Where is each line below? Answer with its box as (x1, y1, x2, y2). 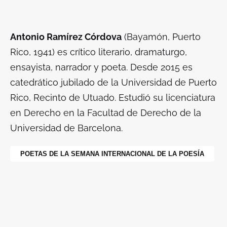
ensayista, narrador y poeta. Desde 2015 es (10, 61, 193, 72)
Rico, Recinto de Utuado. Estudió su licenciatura (10, 92, 215, 103)
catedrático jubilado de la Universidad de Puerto (10, 77, 217, 88)
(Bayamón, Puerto (122, 31, 201, 42)
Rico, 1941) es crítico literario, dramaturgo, (10, 46, 187, 57)
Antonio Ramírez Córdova (10, 31, 122, 42)
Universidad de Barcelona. (10, 122, 123, 133)
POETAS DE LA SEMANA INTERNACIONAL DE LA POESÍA (20, 149, 204, 158)
